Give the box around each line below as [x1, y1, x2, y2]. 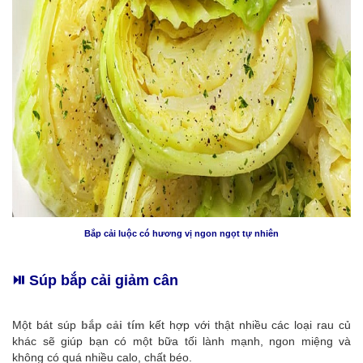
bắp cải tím [80, 318, 145, 331]
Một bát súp [12, 318, 81, 331]
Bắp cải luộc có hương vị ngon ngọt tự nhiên [84, 228, 279, 238]
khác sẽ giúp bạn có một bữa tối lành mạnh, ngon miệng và [12, 335, 351, 348]
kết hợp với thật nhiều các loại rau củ [144, 318, 352, 331]
